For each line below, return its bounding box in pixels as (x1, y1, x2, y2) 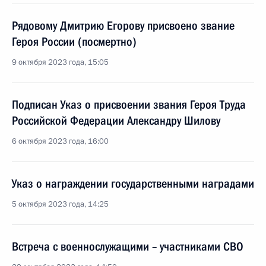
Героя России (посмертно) (12, 34, 137, 49)
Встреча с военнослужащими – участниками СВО (12, 239, 243, 254)
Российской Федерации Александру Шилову (12, 113, 220, 128)
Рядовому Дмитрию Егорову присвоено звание (12, 18, 235, 33)
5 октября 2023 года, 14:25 (12, 199, 109, 210)
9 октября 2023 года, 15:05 (12, 57, 109, 68)
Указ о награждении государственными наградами (12, 176, 254, 191)
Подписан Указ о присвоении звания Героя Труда (12, 97, 246, 112)
